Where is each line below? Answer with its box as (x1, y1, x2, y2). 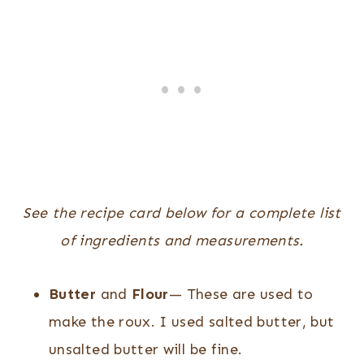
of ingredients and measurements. (60, 232, 304, 250)
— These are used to (168, 285, 314, 304)
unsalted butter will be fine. (49, 340, 243, 359)
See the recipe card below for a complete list (23, 204, 341, 223)
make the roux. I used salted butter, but (49, 313, 335, 331)
